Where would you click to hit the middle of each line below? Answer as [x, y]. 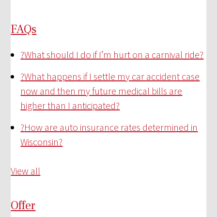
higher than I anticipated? [70, 106]
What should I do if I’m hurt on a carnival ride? [114, 55]
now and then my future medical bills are [101, 91]
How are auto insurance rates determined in [111, 127]
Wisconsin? [42, 142]
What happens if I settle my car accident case [112, 77]
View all [26, 171]
